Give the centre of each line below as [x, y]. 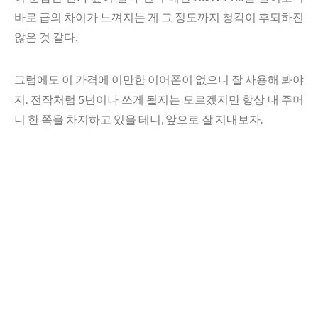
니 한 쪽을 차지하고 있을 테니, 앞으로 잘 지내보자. [138, 119]
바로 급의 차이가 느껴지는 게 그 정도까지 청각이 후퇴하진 [159, 17]
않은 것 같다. [46, 37]
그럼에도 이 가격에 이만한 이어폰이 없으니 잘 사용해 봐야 [159, 79]
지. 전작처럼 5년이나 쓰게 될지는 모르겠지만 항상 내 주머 [159, 99]
